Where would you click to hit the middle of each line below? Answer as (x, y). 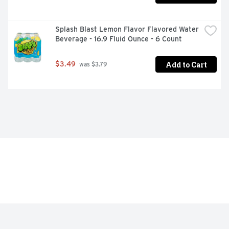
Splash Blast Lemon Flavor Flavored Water (127, 29)
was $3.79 (92, 65)
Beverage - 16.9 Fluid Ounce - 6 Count (119, 39)
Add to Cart (186, 64)
